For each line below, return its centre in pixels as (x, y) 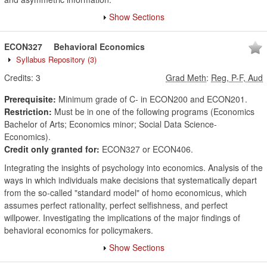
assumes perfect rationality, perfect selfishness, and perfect (116, 205)
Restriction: (28, 111)
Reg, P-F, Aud (237, 77)
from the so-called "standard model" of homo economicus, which (125, 193)
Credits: (19, 77)
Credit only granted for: (52, 149)
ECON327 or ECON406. (146, 149)
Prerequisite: (30, 99)
